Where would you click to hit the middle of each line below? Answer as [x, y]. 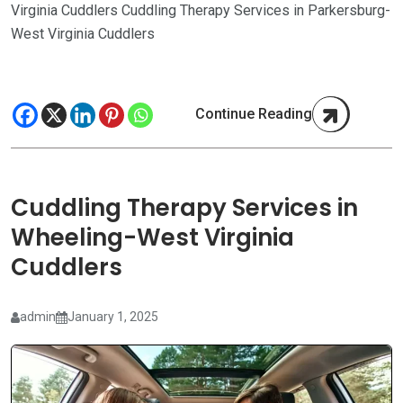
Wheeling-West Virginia [152, 238]
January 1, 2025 [113, 317]
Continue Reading [254, 114]
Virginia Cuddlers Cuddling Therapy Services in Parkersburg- [201, 11]
